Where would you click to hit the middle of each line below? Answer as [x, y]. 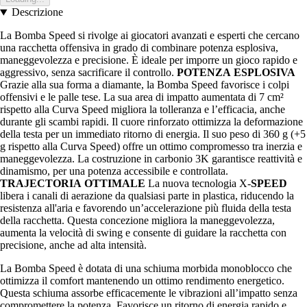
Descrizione [37, 12]
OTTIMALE [115, 184]
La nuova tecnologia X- [198, 184]
